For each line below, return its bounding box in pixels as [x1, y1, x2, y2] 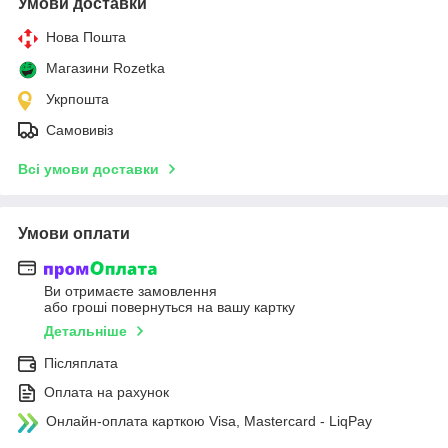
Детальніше [44, 323, 127, 340]
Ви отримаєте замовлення [44, 283, 217, 300]
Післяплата [44, 355, 118, 372]
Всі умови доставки [18, 160, 159, 177]
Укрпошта [46, 90, 109, 107]
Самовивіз [46, 121, 113, 138]
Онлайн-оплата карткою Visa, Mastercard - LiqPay [46, 413, 372, 430]
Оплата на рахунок [44, 384, 169, 401]
